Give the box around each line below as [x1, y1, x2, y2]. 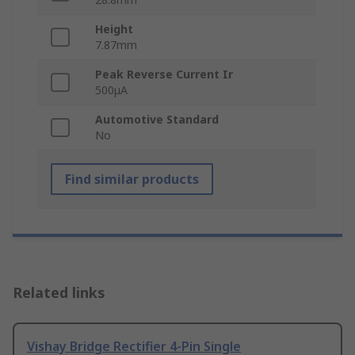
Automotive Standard [95, 112, 219, 128]
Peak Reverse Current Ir [95, 67, 233, 82]
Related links [13, 283, 105, 303]
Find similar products [65, 170, 199, 189]
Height [95, 21, 133, 37]
